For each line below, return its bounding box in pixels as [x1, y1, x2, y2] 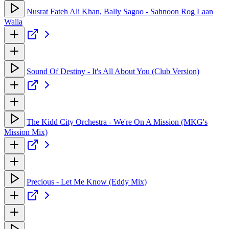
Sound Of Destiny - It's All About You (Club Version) [27, 66, 199, 76]
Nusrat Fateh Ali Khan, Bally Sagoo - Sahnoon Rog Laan [27, 7, 213, 16]
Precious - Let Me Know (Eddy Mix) [27, 177, 147, 186]
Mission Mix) [4, 127, 48, 136]
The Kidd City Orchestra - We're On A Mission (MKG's [27, 117, 208, 126]
